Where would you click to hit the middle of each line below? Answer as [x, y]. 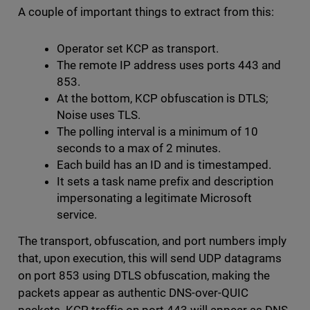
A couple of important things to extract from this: [147, 11]
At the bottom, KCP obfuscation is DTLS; [163, 98]
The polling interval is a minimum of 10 [157, 131]
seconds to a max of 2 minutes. [140, 148]
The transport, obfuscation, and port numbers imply [152, 240]
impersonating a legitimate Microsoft [154, 198]
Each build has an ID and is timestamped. [165, 164]
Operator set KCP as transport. [139, 48]
